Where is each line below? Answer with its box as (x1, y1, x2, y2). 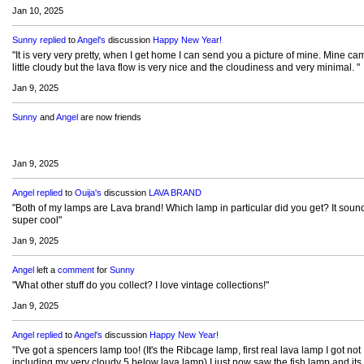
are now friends (77, 112, 141, 123)
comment (57, 265, 94, 275)
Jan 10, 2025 (11, 6, 63, 16)
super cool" (11, 214, 62, 227)
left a (33, 265, 58, 275)
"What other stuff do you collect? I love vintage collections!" (11, 279, 269, 292)
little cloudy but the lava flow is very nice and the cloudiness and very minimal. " (11, 62, 360, 74)
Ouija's (74, 188, 102, 198)
